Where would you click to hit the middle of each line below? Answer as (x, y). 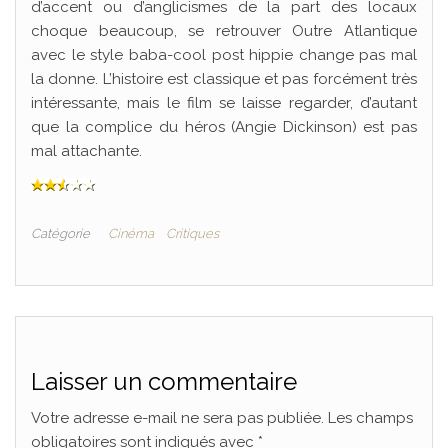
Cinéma (131, 233)
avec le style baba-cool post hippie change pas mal (224, 55)
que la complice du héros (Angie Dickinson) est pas (224, 127)
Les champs (370, 418)
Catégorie (60, 233)
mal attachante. (86, 151)
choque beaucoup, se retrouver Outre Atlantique (224, 31)
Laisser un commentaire (164, 381)
